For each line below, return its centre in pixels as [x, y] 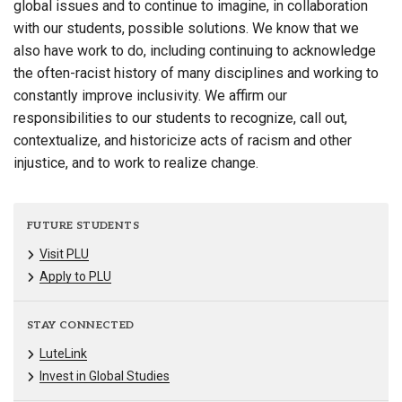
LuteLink [63, 353]
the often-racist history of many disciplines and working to [196, 74]
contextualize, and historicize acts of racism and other [183, 141]
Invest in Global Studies [105, 376]
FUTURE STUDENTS [83, 226]
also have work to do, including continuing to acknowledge [195, 51]
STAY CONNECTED [81, 325]
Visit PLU [64, 254]
